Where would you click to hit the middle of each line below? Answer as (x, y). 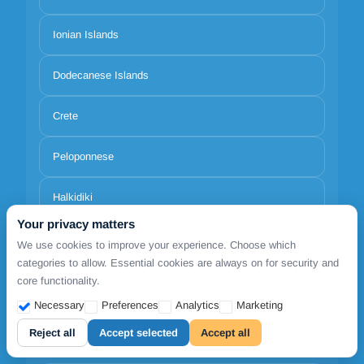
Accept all (225, 333)
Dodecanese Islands (101, 76)
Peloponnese (83, 157)
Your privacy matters (76, 224)
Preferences (130, 305)
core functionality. (58, 281)
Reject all (52, 333)
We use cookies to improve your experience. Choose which (156, 245)
